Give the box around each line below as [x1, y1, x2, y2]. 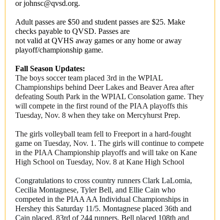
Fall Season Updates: [15, 64, 87, 73]
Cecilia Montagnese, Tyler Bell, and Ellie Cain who [15, 186, 175, 194]
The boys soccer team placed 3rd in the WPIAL [15, 74, 163, 82]
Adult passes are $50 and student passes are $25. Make [15, 18, 185, 26]
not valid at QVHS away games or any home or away [15, 36, 182, 45]
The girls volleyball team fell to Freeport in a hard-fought [15, 130, 191, 138]
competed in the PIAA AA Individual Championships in [15, 195, 189, 203]
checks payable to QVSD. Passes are [15, 27, 130, 35]
